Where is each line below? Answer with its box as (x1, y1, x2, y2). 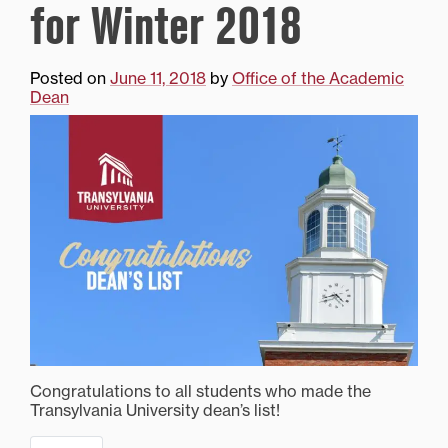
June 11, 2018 (110, 68, 206, 88)
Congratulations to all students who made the (30, 381, 371, 402)
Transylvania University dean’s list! (30, 400, 280, 421)
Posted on (30, 68, 110, 88)
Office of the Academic (232, 68, 404, 88)
